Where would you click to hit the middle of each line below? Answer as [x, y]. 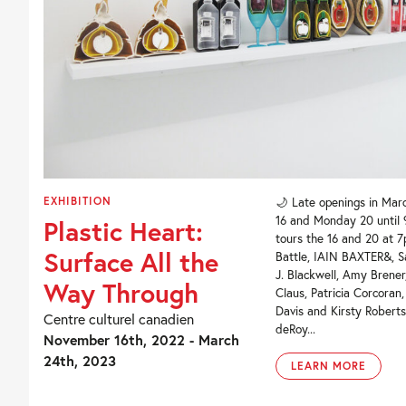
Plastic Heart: [123, 231]
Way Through [121, 292]
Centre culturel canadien [119, 318]
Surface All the [131, 261]
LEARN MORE [329, 365]
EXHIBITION [77, 200]
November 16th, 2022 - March [141, 339]
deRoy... [295, 329]
